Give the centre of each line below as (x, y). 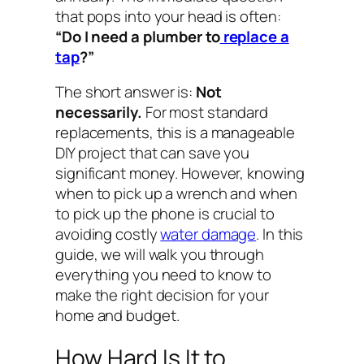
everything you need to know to (163, 275)
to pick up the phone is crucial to (165, 214)
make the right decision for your (162, 295)
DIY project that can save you (153, 153)
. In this (280, 234)
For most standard (205, 113)
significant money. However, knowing (180, 173)
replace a (254, 36)
